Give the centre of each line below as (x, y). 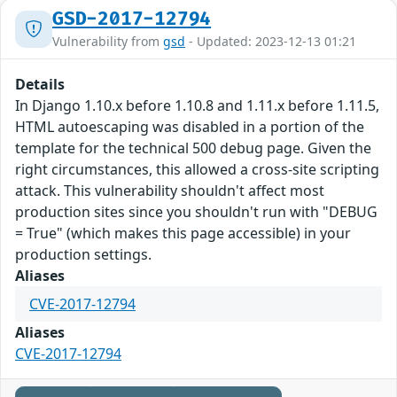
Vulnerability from (108, 42)
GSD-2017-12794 (132, 19)
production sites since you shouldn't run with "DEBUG (196, 212)
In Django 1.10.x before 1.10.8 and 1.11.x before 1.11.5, (197, 106)
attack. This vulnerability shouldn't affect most (170, 191)
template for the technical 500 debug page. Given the (193, 148)
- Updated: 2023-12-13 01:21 (271, 42)
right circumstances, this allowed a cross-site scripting (197, 170)
